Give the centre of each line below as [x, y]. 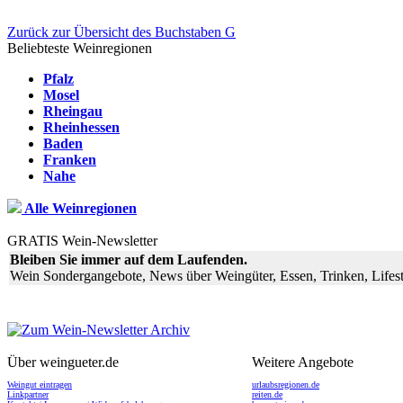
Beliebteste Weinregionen [80, 48]
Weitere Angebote [303, 362]
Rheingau [73, 111]
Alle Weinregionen [79, 208]
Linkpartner [28, 394]
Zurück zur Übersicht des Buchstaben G [121, 31]
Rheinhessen [81, 127]
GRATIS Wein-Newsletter [82, 240]
